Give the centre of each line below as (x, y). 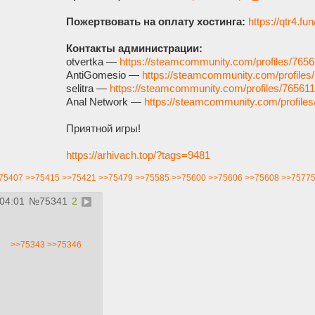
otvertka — (93, 62)
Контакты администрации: (134, 49)
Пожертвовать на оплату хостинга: (156, 22)
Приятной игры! (103, 129)
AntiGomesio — (104, 75)
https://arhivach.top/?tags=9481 (138, 155)
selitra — (88, 89)
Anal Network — (105, 102)
